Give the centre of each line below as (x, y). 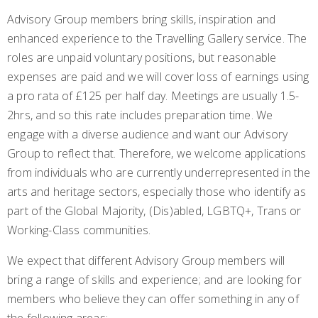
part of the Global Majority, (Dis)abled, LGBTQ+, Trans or (154, 211)
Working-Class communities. (79, 230)
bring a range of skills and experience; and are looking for (154, 280)
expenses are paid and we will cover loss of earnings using (158, 77)
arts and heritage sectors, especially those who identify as (157, 192)
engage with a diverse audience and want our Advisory (148, 135)
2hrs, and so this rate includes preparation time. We (140, 115)
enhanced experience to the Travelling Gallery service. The (157, 39)
